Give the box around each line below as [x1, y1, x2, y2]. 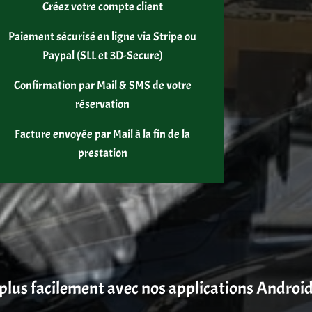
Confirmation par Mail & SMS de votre [13, 77, 192, 93]
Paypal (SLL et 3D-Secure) [42, 47, 163, 63]
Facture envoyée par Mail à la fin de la [15, 126, 191, 141]
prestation [77, 145, 127, 160]
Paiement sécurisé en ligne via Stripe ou [8, 29, 197, 44]
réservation [75, 96, 130, 111]
